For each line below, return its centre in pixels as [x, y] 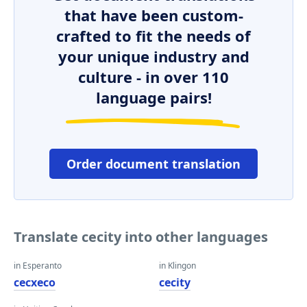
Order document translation [153, 164]
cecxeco [35, 282]
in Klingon [177, 266]
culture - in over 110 [153, 77]
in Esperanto [38, 266]
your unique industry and [153, 56]
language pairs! [153, 97]
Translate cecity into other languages [141, 237]
